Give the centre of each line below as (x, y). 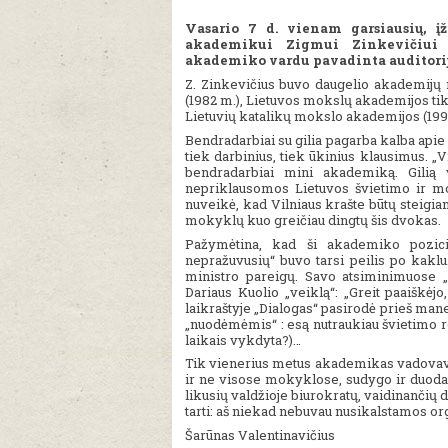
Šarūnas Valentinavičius (260, 435)
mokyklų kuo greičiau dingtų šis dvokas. (313, 219)
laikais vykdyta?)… (243, 339)
